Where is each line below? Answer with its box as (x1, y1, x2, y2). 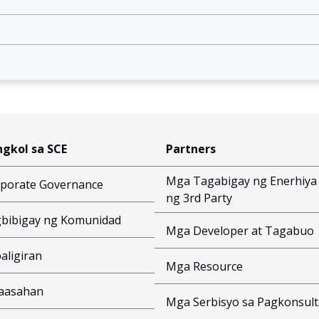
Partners (165, 140, 216, 157)
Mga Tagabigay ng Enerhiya (165, 173, 317, 189)
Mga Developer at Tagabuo (165, 222, 314, 239)
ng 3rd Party (165, 190, 232, 206)
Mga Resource (165, 258, 243, 274)
